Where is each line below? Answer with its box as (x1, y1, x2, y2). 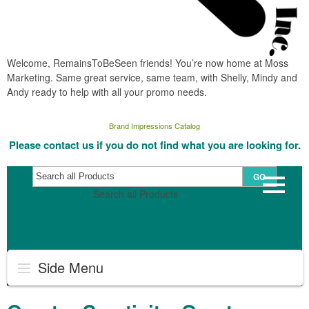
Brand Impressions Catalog (109, 119, 200, 131)
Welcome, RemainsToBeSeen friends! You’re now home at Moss (7, 55, 288, 70)
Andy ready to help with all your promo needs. (7, 84, 207, 99)
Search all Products (93, 186, 179, 201)
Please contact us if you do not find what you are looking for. (8, 137, 301, 152)
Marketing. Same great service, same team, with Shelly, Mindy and (7, 70, 297, 84)
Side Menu (34, 257, 103, 277)
